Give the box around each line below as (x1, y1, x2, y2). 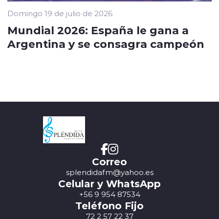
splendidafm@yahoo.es (66, 167, 153, 177)
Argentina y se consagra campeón (7, 36, 204, 51)
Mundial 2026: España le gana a (7, 22, 189, 38)
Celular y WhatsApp (58, 176, 161, 190)
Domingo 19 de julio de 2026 (7, 8, 112, 19)
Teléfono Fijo (75, 198, 144, 212)
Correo (92, 154, 127, 168)
